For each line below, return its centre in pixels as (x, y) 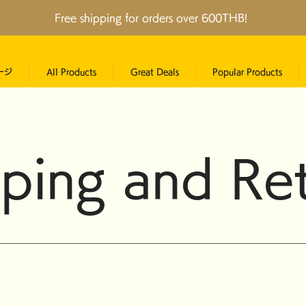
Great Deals (154, 72)
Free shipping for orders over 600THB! (151, 18)
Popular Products (248, 72)
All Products (71, 72)
